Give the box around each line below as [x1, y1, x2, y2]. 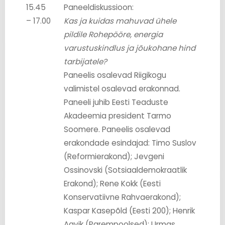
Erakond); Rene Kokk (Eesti [64, 178, 161, 189]
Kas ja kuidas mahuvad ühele [64, 15, 177, 26]
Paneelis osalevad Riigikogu [64, 69, 167, 80]
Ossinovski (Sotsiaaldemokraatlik [64, 164, 187, 175]
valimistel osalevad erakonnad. [64, 83, 181, 94]
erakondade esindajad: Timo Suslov [64, 137, 197, 148]
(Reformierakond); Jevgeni [64, 151, 165, 162]
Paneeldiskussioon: [64, 2, 134, 13]
